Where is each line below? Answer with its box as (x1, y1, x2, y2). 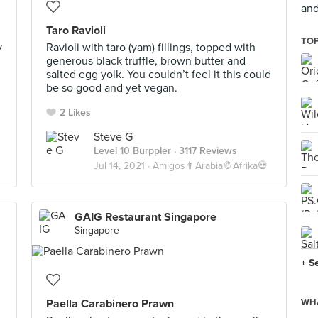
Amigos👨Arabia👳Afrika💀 (153, 160, 268, 172)
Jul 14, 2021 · (94, 160, 153, 172)
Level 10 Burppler (94, 145, 171, 157)
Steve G (94, 130, 133, 144)
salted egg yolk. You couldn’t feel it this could (46, 67, 271, 82)
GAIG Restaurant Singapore (75, 210, 216, 224)
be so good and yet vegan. (46, 81, 177, 95)
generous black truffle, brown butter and (46, 54, 246, 68)
